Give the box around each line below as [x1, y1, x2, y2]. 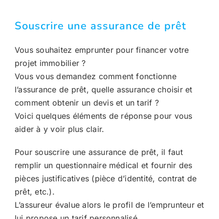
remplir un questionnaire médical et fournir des [14, 160, 193, 170]
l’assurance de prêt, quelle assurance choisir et [14, 84, 193, 94]
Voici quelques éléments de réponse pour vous [14, 110, 193, 121]
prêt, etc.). [14, 186, 55, 197]
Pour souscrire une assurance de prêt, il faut [14, 147, 183, 157]
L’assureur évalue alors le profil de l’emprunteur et [14, 199, 204, 210]
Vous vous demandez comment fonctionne [14, 71, 176, 81]
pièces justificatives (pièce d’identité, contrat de [14, 173, 197, 183]
